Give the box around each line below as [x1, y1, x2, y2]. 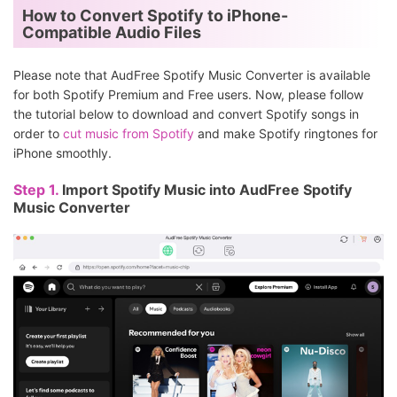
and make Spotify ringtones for [194, 125, 378, 141]
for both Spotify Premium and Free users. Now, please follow [13, 86, 363, 102]
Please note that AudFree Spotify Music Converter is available [13, 66, 370, 82]
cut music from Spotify [63, 125, 194, 141]
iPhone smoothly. [13, 144, 112, 160]
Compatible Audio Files [22, 22, 201, 42]
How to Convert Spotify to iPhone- [22, 5, 288, 25]
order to [13, 125, 63, 141]
